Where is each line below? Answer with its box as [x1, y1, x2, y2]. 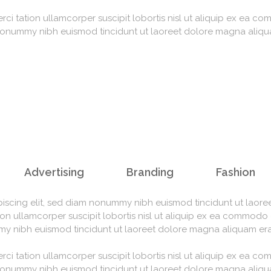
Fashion [215, 166, 255, 178]
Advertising [24, 166, 84, 178]
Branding [126, 166, 174, 178]
